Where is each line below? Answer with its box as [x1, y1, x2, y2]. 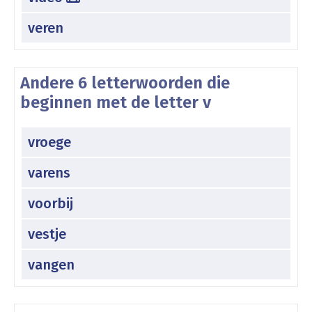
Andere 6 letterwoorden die [20, 72, 230, 93]
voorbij [28, 194, 73, 212]
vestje [28, 225, 66, 242]
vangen [28, 256, 75, 273]
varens [28, 164, 70, 181]
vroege [28, 133, 71, 150]
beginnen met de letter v [20, 92, 211, 112]
